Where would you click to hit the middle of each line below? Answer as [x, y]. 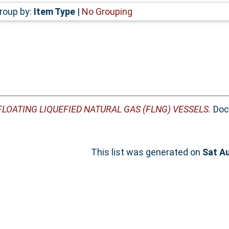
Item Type [54, 11]
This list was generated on [147, 152]
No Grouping [107, 11]
